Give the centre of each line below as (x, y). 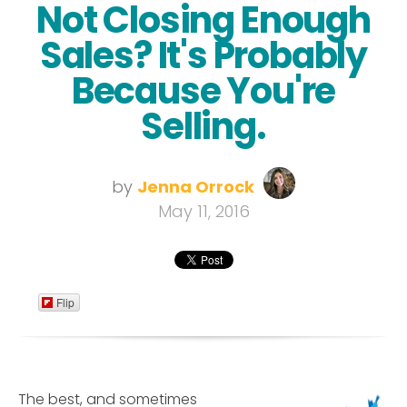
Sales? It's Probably (203, 56)
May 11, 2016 (203, 212)
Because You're (203, 91)
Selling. (203, 127)
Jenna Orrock (196, 187)
